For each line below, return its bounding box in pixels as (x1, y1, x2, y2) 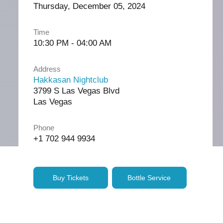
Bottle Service (127, 174, 171, 182)
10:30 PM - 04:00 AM (33, 38, 111, 48)
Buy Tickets (52, 174, 89, 182)
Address (33, 65, 61, 73)
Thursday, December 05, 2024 (33, 1, 145, 11)
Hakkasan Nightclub (33, 75, 108, 85)
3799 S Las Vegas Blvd (33, 86, 119, 96)
